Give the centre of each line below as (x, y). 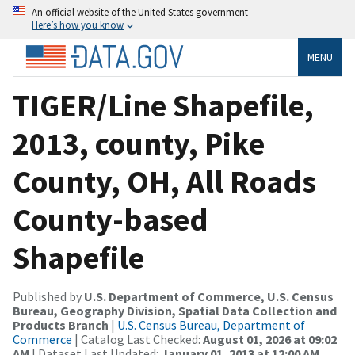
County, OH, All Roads (164, 181)
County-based (111, 219)
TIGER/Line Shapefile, (163, 105)
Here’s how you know (78, 25)
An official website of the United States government (140, 12)
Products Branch (61, 324)
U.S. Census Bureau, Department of (211, 324)
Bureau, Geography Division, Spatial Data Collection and (175, 310)
